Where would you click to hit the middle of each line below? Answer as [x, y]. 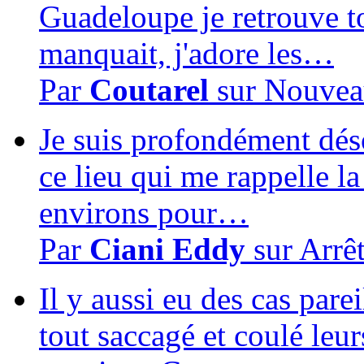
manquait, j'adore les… [186, 53]
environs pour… [144, 212]
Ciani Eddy [171, 249]
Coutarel [149, 89]
